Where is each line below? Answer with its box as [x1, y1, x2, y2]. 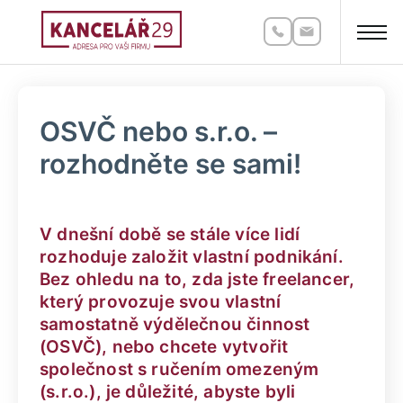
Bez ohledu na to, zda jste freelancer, [40, 269, 355, 290]
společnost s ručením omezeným [40, 359, 319, 380]
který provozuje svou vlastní [40, 291, 282, 312]
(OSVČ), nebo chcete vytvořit [40, 336, 289, 357]
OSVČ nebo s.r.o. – [40, 115, 277, 148]
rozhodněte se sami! [40, 148, 301, 180]
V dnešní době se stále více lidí [40, 224, 300, 245]
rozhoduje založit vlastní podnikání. [40, 246, 344, 267]
